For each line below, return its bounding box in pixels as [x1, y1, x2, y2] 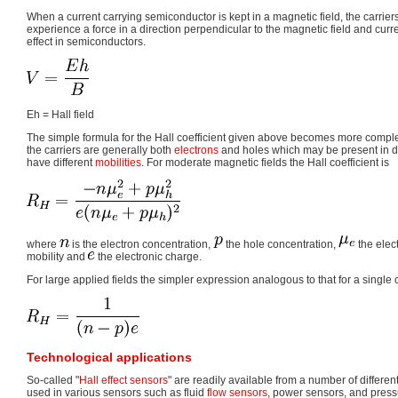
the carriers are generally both [27, 144, 174, 157]
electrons [174, 144, 219, 157]
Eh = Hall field [27, 108, 94, 122]
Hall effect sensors [79, 374, 168, 387]
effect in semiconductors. [27, 36, 146, 49]
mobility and [27, 251, 88, 264]
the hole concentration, [223, 238, 338, 251]
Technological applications [27, 350, 192, 365]
